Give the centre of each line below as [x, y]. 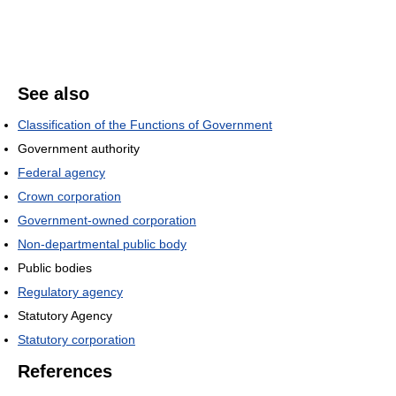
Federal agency [61, 172]
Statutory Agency [65, 315]
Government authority [79, 148]
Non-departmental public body [102, 244]
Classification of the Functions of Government [145, 124]
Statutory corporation [76, 339]
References [65, 371]
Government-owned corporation [107, 220]
